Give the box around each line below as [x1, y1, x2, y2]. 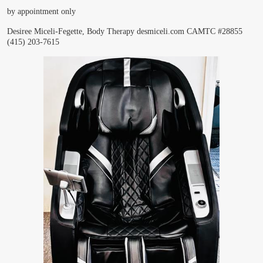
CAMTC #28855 [187, 26, 242, 36]
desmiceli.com [137, 26, 184, 36]
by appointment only [7, 6, 76, 16]
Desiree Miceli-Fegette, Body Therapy [7, 26, 134, 36]
